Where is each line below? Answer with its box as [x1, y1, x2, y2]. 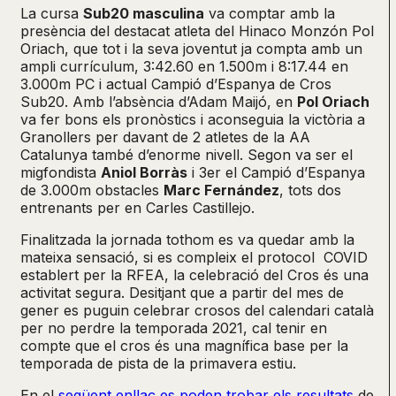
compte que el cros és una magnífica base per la [20, 336, 348, 354]
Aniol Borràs [101, 163, 187, 181]
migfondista [20, 163, 101, 181]
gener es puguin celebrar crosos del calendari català [20, 301, 374, 319]
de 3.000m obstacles [20, 180, 164, 199]
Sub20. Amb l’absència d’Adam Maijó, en [20, 92, 297, 110]
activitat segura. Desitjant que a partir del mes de [20, 283, 344, 301]
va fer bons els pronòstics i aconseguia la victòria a [20, 110, 365, 128]
